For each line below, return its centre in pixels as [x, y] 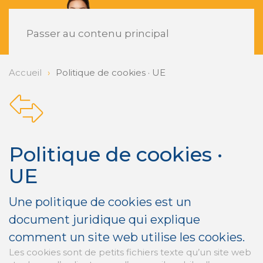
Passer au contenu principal [98, 33]
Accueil [25, 73]
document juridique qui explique [104, 220]
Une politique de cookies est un [100, 202]
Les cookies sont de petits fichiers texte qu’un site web [130, 252]
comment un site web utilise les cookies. [127, 237]
